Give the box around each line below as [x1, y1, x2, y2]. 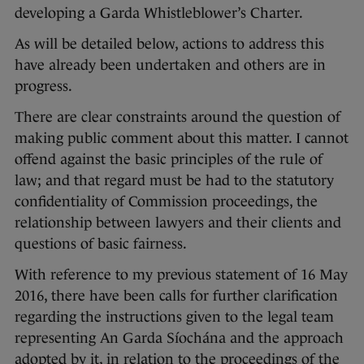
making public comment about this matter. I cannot [15, 130, 349, 147]
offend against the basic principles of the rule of [15, 151, 323, 168]
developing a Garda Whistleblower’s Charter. [15, 5, 303, 22]
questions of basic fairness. [15, 236, 187, 253]
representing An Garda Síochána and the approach [15, 330, 344, 347]
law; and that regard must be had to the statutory [15, 172, 334, 189]
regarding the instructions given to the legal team [15, 309, 334, 326]
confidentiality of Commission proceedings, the [15, 193, 318, 210]
